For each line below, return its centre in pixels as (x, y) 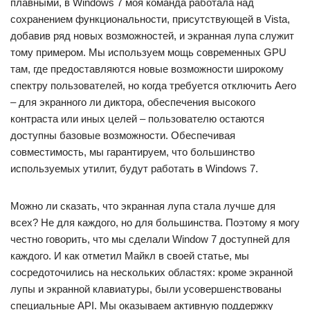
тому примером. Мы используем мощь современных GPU (148, 52)
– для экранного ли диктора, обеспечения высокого (133, 102)
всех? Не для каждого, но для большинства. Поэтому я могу (155, 222)
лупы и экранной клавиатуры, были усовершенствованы (146, 289)
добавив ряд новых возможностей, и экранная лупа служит (152, 36)
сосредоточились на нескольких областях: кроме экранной (152, 272)
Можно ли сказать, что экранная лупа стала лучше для (143, 206)
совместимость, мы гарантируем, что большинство (133, 152)
